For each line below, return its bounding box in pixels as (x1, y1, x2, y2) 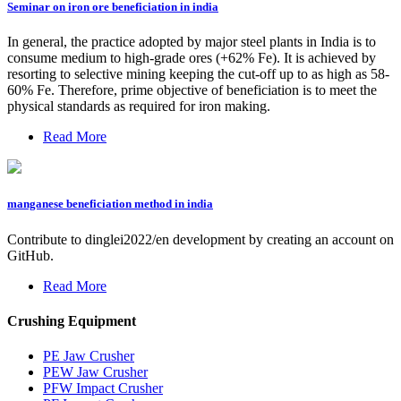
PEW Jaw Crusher (43, 364, 148, 380)
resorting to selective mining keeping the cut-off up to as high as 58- (7, 66, 389, 82)
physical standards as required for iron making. (7, 98, 270, 115)
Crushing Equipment (7, 312, 136, 328)
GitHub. (7, 247, 54, 263)
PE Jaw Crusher (43, 348, 134, 364)
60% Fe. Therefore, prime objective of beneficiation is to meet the (7, 82, 377, 98)
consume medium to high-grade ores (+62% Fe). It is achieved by (7, 50, 376, 66)
